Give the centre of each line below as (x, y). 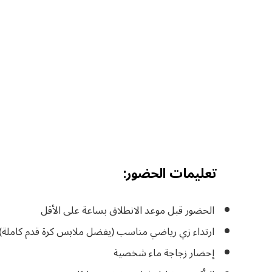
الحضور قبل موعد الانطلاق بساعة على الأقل (127, 210)
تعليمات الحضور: (170, 174)
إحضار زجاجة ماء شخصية (164, 253)
